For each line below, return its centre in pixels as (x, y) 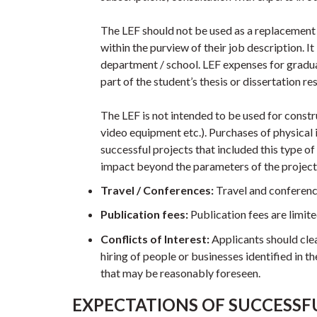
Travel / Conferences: (157, 190)
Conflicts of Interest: (155, 238)
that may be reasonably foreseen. (180, 272)
